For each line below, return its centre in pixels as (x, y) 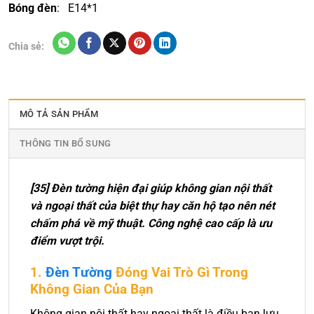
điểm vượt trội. (67, 241)
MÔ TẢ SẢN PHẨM (59, 114)
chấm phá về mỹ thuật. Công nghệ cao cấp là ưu (151, 224)
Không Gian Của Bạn (92, 289)
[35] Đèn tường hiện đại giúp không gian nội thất (151, 189)
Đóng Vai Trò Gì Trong (180, 273)
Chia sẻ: (26, 47)
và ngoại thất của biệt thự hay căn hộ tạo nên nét (152, 206)
